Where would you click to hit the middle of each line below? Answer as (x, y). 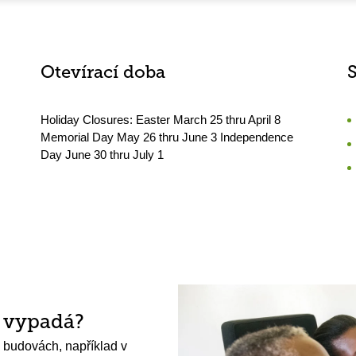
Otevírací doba (103, 74)
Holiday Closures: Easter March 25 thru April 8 (160, 120)
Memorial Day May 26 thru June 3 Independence (166, 137)
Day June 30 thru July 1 (102, 155)
